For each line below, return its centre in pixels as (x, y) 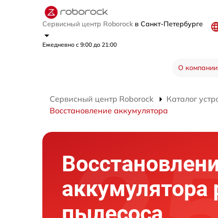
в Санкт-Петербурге (170, 24)
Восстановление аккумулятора (109, 110)
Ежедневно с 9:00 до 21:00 (80, 44)
